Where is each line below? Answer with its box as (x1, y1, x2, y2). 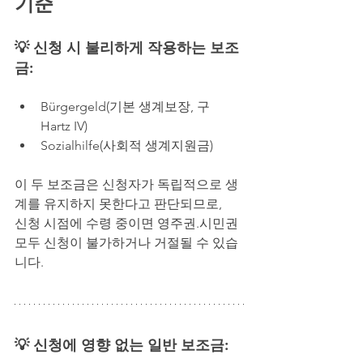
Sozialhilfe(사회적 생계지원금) (41, 137, 213, 153)
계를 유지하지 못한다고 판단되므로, (15, 195, 222, 211)
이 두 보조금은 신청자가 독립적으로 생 (15, 176, 238, 192)
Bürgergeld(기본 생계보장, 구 (41, 98, 213, 114)
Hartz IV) (41, 117, 88, 134)
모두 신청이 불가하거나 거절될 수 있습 (15, 234, 238, 250)
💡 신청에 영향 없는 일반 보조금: (15, 335, 228, 354)
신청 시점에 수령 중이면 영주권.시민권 (15, 215, 241, 231)
